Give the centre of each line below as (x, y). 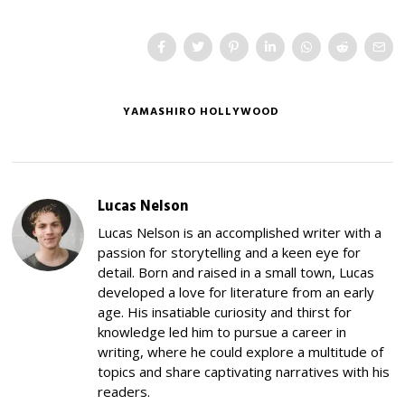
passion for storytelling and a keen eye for (230, 252)
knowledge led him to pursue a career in (222, 331)
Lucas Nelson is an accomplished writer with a (240, 232)
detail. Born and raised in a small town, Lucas (236, 272)
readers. (124, 391)
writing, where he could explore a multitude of (241, 351)
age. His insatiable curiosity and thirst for (225, 311)
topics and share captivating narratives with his (244, 371)
